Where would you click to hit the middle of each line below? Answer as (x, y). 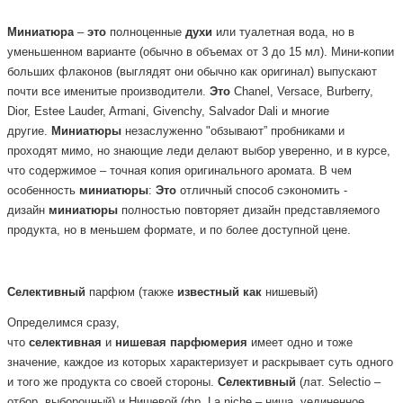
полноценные (146, 33)
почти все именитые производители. (108, 92)
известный (208, 292)
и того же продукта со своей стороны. (112, 383)
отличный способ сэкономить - (262, 191)
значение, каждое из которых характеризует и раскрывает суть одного (200, 363)
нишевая (141, 343)
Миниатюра (40, 33)
